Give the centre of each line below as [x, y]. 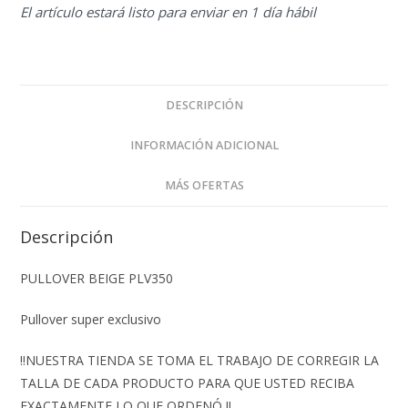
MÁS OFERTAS [204, 185]
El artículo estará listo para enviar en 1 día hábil [168, 11]
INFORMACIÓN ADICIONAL [204, 145]
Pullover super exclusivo [91, 319]
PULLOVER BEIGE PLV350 [97, 278]
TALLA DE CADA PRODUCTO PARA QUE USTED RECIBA [188, 382]
